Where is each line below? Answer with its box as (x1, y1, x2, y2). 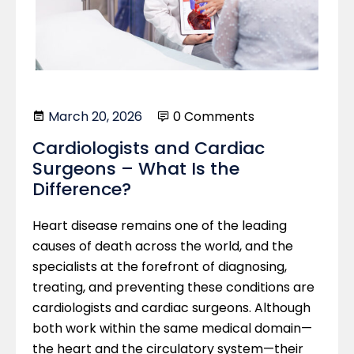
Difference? (32, 176, 131, 201)
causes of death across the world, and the (32, 236, 293, 255)
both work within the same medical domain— (32, 318, 312, 337)
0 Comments (170, 107, 254, 126)
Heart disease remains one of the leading (32, 216, 287, 235)
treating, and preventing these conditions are (32, 277, 314, 296)
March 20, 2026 (48, 107, 142, 126)
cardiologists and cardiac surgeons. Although (32, 298, 311, 317)
